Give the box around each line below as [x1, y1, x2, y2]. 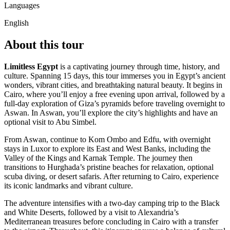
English [4, 18, 29, 27]
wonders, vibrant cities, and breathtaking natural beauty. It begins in [4, 80, 222, 89]
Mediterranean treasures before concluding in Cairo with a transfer [4, 217, 218, 226]
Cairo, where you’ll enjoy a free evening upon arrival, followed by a [4, 89, 225, 99]
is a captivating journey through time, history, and [58, 62, 220, 71]
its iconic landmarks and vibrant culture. [4, 181, 133, 190]
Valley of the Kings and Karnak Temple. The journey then [4, 153, 193, 162]
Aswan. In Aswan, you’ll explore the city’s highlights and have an [4, 108, 218, 117]
